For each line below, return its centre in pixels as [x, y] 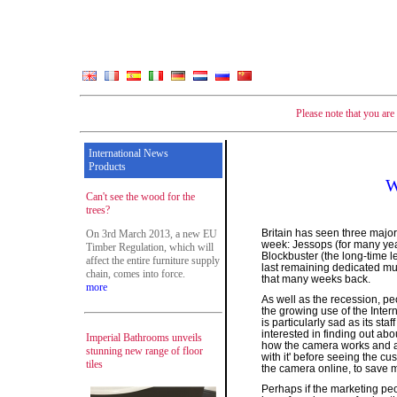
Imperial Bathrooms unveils [144, 338]
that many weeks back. [316, 279]
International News [128, 153]
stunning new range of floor [144, 351]
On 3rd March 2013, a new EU [152, 234]
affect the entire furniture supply [153, 261]
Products [107, 167]
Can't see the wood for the [140, 197]
